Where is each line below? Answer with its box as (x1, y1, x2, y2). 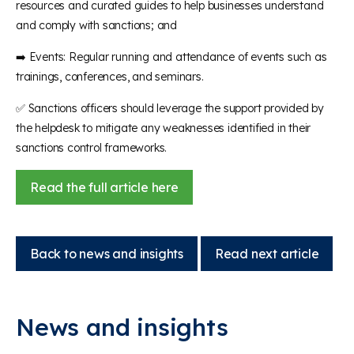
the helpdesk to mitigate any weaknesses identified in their (16, 120, 311, 135)
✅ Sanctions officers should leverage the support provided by (16, 100, 324, 115)
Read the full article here (30, 179, 179, 195)
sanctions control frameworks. (16, 140, 168, 155)
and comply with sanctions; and (16, 17, 178, 32)
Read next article (214, 245, 319, 262)
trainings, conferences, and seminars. (16, 69, 204, 84)
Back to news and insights (30, 245, 183, 262)
